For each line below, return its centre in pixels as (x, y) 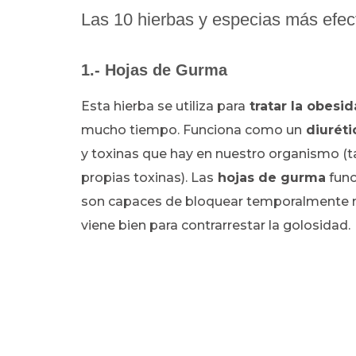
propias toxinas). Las (147, 178)
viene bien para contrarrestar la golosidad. (216, 225)
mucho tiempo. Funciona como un (192, 130)
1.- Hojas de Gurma (154, 70)
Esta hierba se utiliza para (163, 106)
